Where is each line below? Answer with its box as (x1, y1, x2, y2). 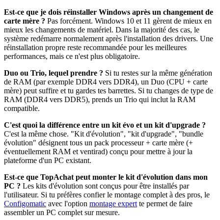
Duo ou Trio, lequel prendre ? (4, 68, 103, 77)
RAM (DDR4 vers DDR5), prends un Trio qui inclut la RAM (4, 95, 195, 104)
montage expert (89, 199, 137, 208)
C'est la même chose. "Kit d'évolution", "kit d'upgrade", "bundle (4, 129, 203, 138)
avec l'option (46, 199, 89, 208)
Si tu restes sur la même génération (103, 68, 212, 77)
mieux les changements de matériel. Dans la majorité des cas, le (4, 25, 199, 34)
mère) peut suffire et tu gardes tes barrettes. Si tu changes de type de (4, 86, 213, 95)
